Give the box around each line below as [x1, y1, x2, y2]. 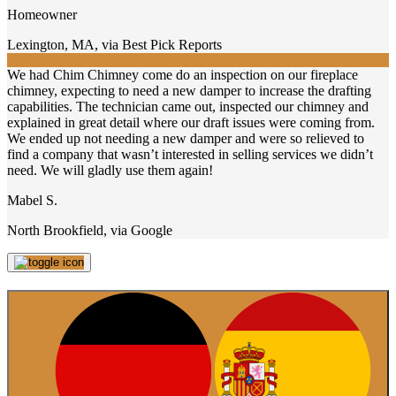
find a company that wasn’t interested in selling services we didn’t [7, 147, 373, 163]
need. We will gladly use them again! [7, 163, 213, 179]
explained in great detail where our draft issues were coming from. [7, 115, 375, 131]
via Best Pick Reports [102, 37, 222, 53]
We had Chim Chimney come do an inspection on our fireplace [7, 67, 358, 83]
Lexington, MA [7, 37, 95, 53]
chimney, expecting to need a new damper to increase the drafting [7, 83, 371, 99]
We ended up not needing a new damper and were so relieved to [7, 131, 364, 147]
